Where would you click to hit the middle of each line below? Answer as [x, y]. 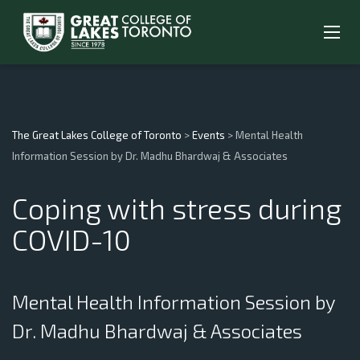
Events [209, 135]
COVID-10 [72, 239]
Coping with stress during [177, 208]
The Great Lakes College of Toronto [97, 135]
